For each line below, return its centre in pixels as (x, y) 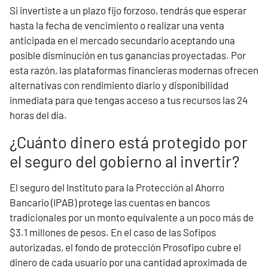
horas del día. (38, 115)
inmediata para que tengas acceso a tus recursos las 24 (129, 100)
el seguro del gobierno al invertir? (124, 161)
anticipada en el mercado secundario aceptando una (122, 40)
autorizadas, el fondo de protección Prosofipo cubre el (125, 247)
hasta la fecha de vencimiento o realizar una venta (117, 25)
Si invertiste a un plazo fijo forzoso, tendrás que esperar (128, 10)
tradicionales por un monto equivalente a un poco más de (132, 217)
